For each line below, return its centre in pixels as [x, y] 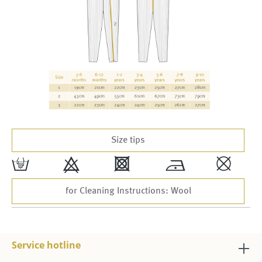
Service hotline [46, 245]
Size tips [128, 140]
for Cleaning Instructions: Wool [128, 191]
